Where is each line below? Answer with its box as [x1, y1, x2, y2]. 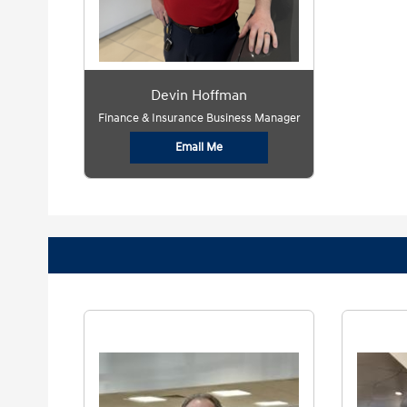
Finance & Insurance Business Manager [97, 111, 301, 125]
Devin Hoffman [151, 86, 248, 104]
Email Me [175, 140, 223, 154]
